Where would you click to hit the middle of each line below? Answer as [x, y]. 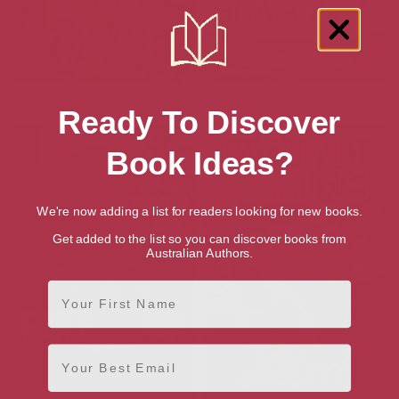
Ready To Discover [199, 122]
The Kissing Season [295, 101]
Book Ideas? [199, 164]
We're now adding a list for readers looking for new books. [199, 211]
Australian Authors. [199, 253]
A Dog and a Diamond [104, 101]
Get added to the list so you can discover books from [199, 239]
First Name [88, 286]
